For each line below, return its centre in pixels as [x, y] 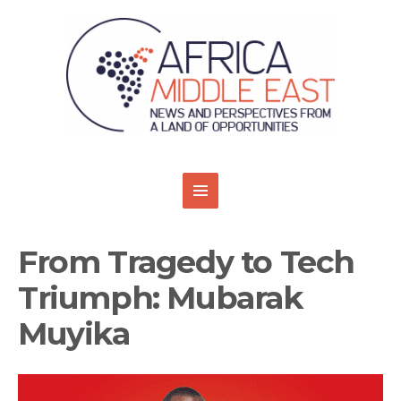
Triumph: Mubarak [160, 298]
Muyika [74, 334]
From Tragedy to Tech [187, 262]
